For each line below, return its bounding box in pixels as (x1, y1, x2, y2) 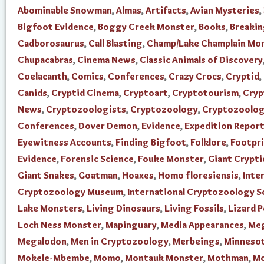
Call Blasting (88, 38, 143, 49)
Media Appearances (161, 219, 244, 230)
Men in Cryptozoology (71, 236, 169, 247)
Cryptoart (123, 87, 168, 98)
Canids (18, 87, 47, 98)
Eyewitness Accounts (18, 137, 111, 148)
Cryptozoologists (46, 104, 126, 115)
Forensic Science (61, 153, 134, 164)
